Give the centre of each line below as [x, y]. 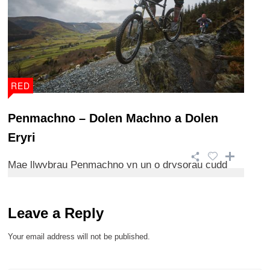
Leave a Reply [56, 213]
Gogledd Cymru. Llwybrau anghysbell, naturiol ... [118, 181]
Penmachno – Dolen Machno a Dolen [113, 118]
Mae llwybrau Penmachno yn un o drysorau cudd [118, 165]
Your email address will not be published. [79, 237]
